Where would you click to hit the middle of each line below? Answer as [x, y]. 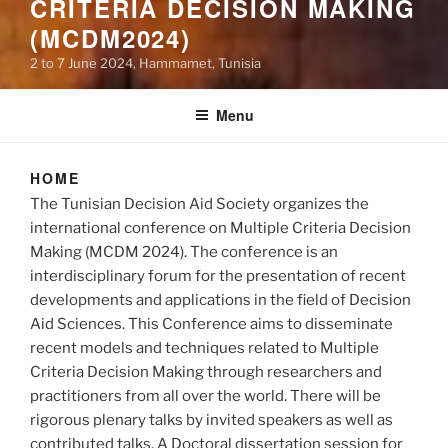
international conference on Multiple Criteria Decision [220, 227]
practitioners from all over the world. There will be [205, 395]
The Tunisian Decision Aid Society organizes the [199, 203]
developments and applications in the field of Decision [220, 299]
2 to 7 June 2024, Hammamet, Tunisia [145, 63]
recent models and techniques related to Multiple [204, 347]
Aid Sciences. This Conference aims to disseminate [211, 323]
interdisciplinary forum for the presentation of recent [218, 275]
